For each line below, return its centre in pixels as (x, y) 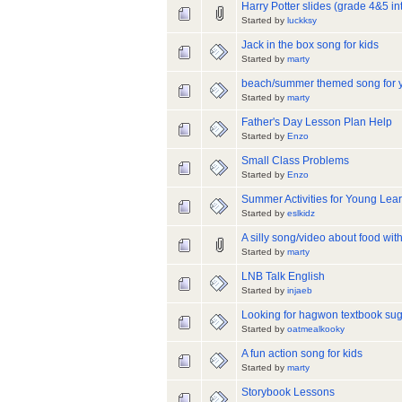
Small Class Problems (295, 161)
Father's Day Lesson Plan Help (317, 122)
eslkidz (301, 214)
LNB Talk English (283, 277)
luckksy (302, 21)
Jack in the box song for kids (310, 45)
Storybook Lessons (288, 393)
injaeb (300, 291)
